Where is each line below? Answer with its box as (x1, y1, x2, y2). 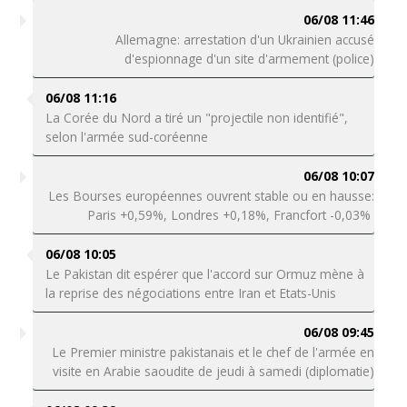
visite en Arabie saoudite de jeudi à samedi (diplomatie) (53, 362, 375, 380)
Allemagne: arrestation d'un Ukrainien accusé (115, 31, 375, 48)
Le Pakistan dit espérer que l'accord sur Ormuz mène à (45, 265, 364, 283)
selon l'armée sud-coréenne (45, 128, 208, 145)
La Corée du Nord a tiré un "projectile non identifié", (45, 109, 348, 126)
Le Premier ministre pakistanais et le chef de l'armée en (52, 343, 375, 361)
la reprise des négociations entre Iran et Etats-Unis (45, 284, 336, 302)
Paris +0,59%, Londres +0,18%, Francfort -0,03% (87, 206, 375, 223)
